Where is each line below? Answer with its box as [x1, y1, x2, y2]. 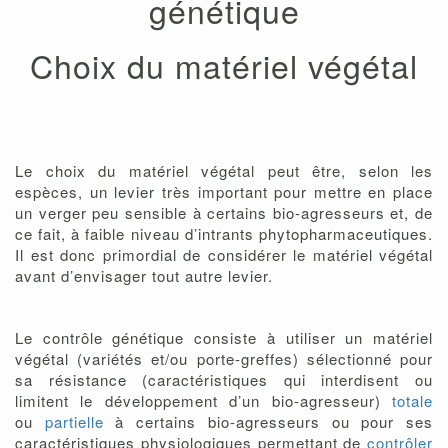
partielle [44, 411, 104, 433]
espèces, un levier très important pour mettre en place [15, 181, 433, 203]
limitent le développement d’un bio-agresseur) [15, 390, 392, 412]
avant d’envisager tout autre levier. [15, 265, 273, 287]
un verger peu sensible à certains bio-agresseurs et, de [15, 202, 433, 224]
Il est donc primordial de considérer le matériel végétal [15, 244, 433, 266]
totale [392, 390, 433, 412]
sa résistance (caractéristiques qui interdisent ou [15, 369, 433, 391]
